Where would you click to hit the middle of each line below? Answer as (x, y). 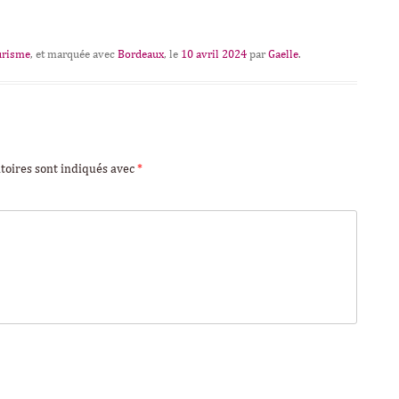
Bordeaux (141, 54)
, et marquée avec (74, 54)
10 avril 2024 (214, 54)
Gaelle (283, 54)
